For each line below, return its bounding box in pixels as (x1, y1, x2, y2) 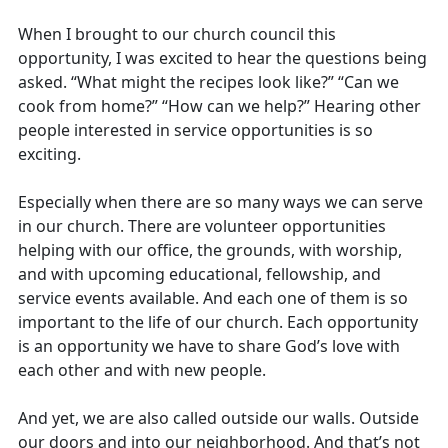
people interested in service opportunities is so (17, 118, 373, 141)
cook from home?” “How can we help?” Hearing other (17, 94, 421, 117)
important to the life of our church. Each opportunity (17, 310, 418, 333)
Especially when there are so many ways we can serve (17, 190, 423, 213)
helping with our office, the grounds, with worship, (17, 238, 402, 261)
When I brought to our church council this (17, 22, 336, 45)
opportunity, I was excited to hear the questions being (17, 46, 427, 69)
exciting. (17, 142, 81, 165)
